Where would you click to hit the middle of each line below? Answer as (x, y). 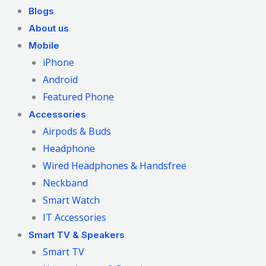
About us (49, 28)
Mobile (44, 45)
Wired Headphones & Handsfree (115, 166)
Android (60, 80)
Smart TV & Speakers (77, 235)
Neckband (65, 183)
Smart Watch (71, 200)
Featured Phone (78, 97)
